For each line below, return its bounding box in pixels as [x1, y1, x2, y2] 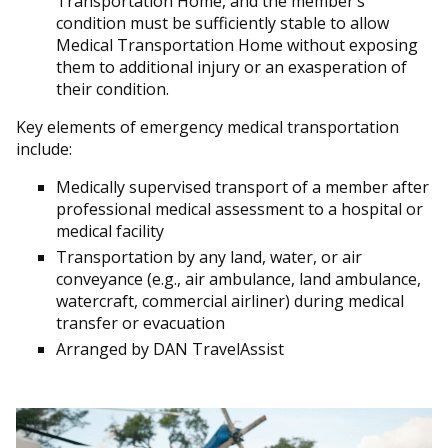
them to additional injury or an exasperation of [56, 56, 407, 79]
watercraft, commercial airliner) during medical [56, 290, 404, 313]
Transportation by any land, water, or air [56, 246, 362, 269]
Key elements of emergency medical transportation [16, 116, 399, 139]
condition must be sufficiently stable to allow [56, 12, 389, 35]
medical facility [56, 220, 164, 243]
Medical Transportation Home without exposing [56, 34, 418, 57]
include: [16, 138, 72, 161]
